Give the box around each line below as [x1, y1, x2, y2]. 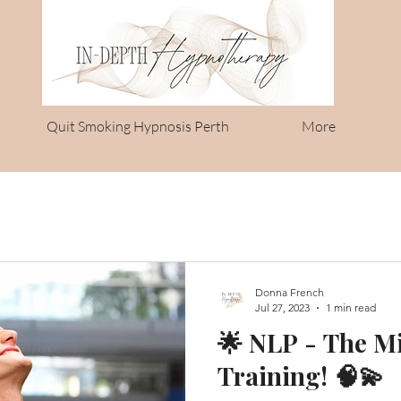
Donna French [255, 286, 324, 300]
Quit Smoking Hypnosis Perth [47, 117, 229, 136]
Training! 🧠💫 [218, 359, 384, 393]
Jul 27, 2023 [255, 301, 310, 315]
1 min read [326, 301, 376, 315]
